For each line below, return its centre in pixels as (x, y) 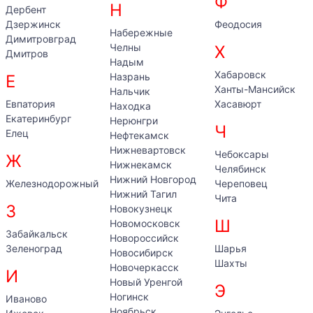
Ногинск (130, 297)
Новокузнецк (141, 209)
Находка (131, 106)
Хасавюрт (238, 104)
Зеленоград (34, 248)
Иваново (26, 299)
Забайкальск (37, 234)
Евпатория (30, 104)
